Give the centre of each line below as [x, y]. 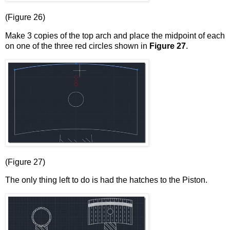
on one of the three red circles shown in [77, 46]
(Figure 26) [25, 17]
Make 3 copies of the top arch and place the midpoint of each [115, 35]
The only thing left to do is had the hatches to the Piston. [106, 180]
